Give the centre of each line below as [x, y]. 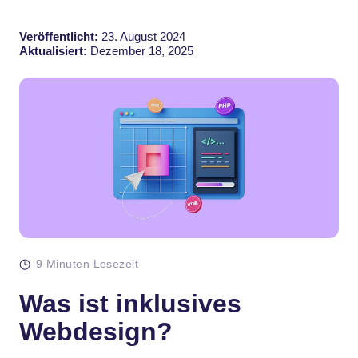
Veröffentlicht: [59, 36]
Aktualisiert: [53, 50]
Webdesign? [96, 332]
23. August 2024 [142, 36]
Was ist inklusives [130, 304]
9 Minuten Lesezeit [88, 264]
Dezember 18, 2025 [140, 50]
